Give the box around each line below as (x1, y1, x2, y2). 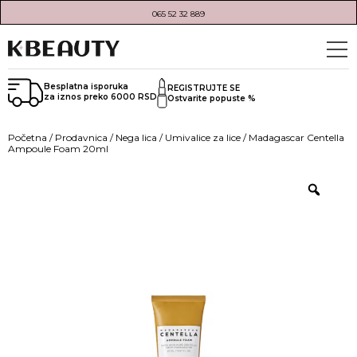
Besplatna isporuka (44, 81, 128, 92)
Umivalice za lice (165, 131, 241, 144)
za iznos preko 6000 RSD (44, 92, 157, 103)
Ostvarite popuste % (167, 92, 256, 104)
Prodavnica (55, 131, 108, 144)
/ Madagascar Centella (241, 131, 344, 144)
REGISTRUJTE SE (167, 82, 240, 93)
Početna (8, 131, 47, 144)
